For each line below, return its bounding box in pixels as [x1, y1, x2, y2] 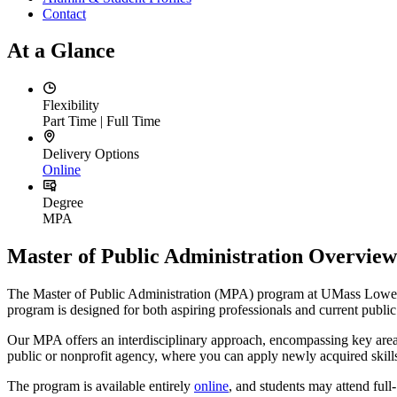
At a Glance [7, 39, 115, 63]
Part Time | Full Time [43, 113, 160, 129]
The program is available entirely [7, 378, 194, 394]
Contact [43, 5, 86, 21]
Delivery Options [43, 146, 139, 162]
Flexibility [43, 97, 99, 113]
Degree [43, 195, 83, 211]
